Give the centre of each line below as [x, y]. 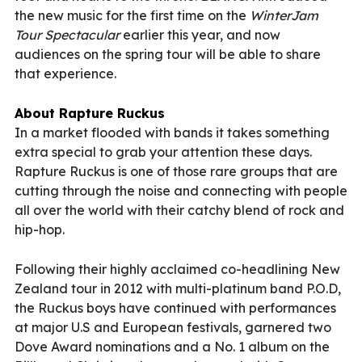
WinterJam [284, 15]
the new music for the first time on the [132, 15]
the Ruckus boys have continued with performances [175, 307]
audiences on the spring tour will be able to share [168, 54]
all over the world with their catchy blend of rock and [179, 210]
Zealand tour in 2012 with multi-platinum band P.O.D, [178, 288]
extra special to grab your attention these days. [163, 152]
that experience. [65, 73]
